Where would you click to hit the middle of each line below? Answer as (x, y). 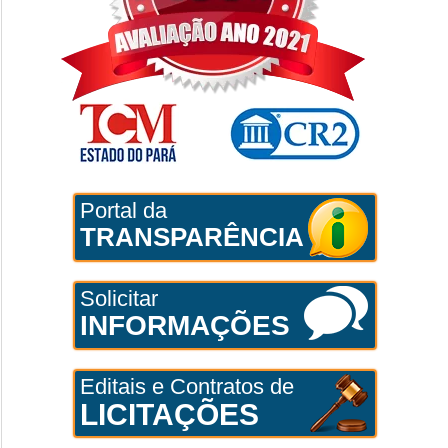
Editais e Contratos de (186, 386)
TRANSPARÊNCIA (191, 236)
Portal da (123, 210)
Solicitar (118, 298)
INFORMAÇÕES (184, 325)
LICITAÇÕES (169, 414)
